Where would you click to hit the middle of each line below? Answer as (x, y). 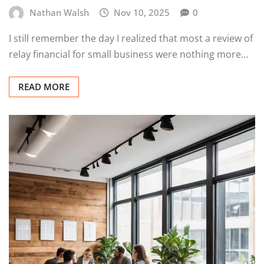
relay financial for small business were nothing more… (128, 55)
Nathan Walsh (59, 13)
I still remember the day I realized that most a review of (131, 39)
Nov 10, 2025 (142, 13)
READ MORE (44, 87)
